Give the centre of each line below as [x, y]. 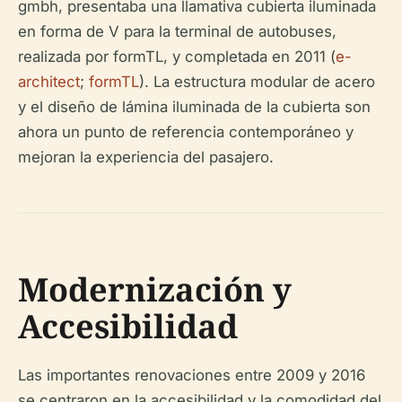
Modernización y [155, 289]
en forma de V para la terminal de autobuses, [177, 31]
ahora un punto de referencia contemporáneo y [186, 131]
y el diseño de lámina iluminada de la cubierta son [194, 106]
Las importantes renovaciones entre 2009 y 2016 [192, 375]
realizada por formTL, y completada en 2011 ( [177, 56]
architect [49, 81]
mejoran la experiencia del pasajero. [146, 157]
